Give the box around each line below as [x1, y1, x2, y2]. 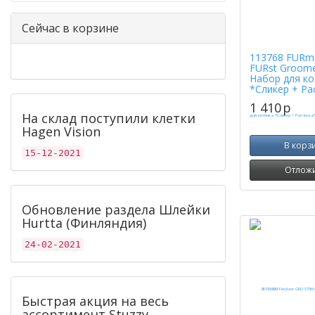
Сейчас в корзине [22, 20, 119, 36]
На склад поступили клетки [22, 110, 195, 127]
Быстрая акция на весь [22, 292, 169, 309]
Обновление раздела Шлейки [22, 201, 210, 218]
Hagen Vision [22, 123, 101, 140]
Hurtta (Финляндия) [22, 214, 146, 231]
